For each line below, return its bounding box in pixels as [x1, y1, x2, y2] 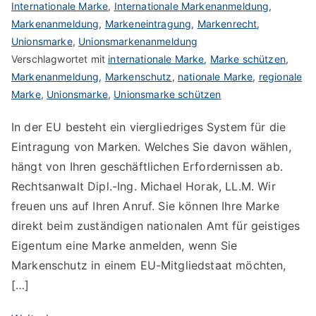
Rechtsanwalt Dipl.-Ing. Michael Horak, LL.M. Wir [11, 178, 276, 193]
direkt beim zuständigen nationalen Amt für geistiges [11, 218, 300, 233]
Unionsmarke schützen [114, 87, 221, 100]
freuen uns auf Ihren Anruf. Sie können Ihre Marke [11, 198, 279, 213]
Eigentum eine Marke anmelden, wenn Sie [11, 238, 238, 253]
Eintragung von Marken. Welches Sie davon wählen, [11, 139, 291, 154]
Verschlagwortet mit [11, 52, 109, 65]
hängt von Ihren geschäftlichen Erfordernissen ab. [11, 159, 283, 174]
